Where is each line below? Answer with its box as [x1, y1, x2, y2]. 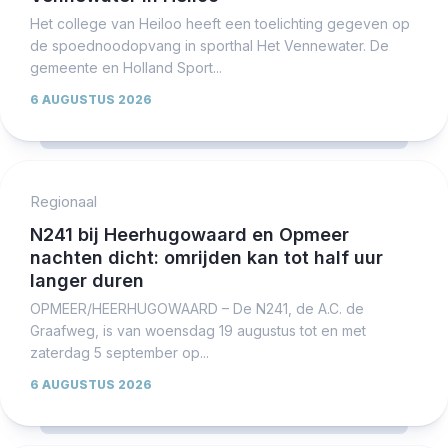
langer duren [30, 269, 144, 291]
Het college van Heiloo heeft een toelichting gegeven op [30, 14, 410, 32]
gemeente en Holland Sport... [30, 58, 222, 76]
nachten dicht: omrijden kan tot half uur [30, 246, 383, 268]
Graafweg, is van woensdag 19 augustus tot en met [30, 321, 366, 339]
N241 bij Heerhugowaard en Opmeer [30, 223, 349, 245]
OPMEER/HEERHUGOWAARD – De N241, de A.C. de [30, 299, 364, 317]
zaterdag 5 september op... [30, 343, 209, 361]
